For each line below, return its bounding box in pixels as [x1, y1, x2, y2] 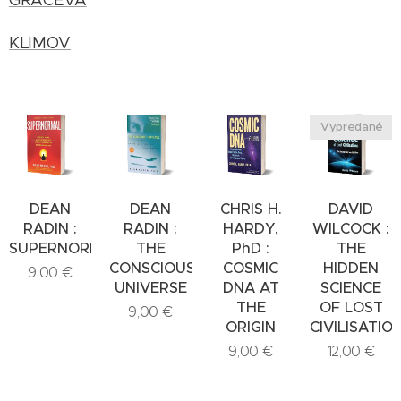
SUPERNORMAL [9, 238, 120, 258]
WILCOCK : [312, 218, 389, 238]
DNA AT [222, 277, 279, 297]
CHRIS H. [219, 199, 282, 218]
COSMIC [223, 258, 278, 277]
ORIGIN [226, 317, 276, 337]
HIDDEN [323, 258, 379, 277]
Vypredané [320, 118, 384, 134]
